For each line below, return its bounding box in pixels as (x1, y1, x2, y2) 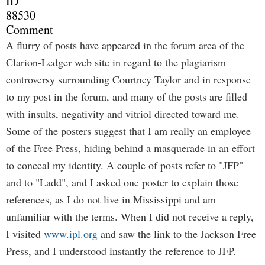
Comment (6, 21, 53, 37)
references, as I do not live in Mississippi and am (6, 192, 216, 206)
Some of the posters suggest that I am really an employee (6, 124, 251, 138)
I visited (6, 227, 44, 241)
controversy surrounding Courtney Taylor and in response (6, 72, 251, 86)
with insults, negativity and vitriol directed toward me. (6, 106, 240, 121)
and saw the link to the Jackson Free (98, 227, 256, 241)
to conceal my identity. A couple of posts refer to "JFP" (6, 158, 243, 172)
